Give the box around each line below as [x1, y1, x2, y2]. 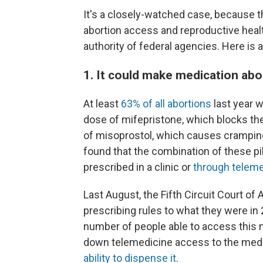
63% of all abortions [121, 97, 211, 110]
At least [83, 97, 121, 110]
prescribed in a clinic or [83, 161, 193, 173]
